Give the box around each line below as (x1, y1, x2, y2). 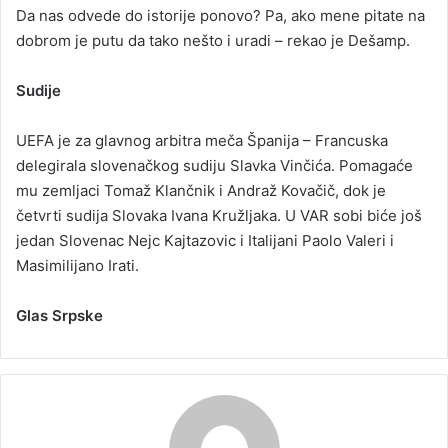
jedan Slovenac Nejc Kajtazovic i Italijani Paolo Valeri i (16, 230, 394, 250)
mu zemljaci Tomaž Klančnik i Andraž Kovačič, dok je (16, 180, 386, 200)
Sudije (16, 80, 61, 100)
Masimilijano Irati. (16, 255, 139, 275)
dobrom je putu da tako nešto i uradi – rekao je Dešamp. (16, 30, 410, 50)
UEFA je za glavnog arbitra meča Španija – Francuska (16, 130, 388, 150)
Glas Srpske (16, 305, 103, 325)
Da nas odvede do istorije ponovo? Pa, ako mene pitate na (16, 5, 425, 25)
